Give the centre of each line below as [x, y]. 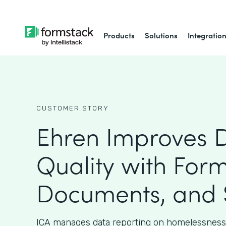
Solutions [161, 35]
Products [119, 35]
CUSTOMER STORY [73, 108]
